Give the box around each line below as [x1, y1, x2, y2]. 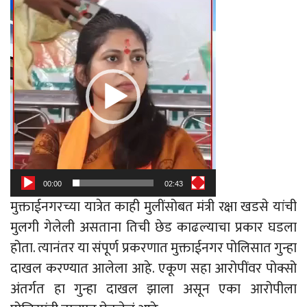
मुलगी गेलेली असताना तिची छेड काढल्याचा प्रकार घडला [10, 216, 297, 240]
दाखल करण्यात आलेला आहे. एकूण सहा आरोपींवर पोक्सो [10, 257, 297, 281]
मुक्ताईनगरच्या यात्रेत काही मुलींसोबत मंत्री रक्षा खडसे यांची [10, 195, 297, 219]
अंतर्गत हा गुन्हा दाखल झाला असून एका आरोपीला [10, 278, 297, 302]
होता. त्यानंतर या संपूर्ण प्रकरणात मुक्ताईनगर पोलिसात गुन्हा [10, 236, 297, 260]
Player [10, 15, 45, 39]
